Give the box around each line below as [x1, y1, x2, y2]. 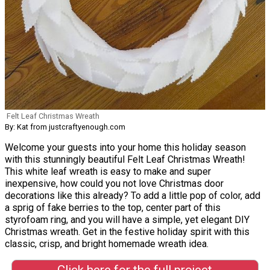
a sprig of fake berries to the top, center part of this [5, 201, 221, 213]
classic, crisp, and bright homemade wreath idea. [5, 237, 209, 250]
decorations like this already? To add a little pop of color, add [5, 189, 260, 201]
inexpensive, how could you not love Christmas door [5, 177, 224, 189]
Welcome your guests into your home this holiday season [5, 141, 246, 153]
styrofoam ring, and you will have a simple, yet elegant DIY [5, 213, 250, 225]
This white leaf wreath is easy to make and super [5, 165, 211, 177]
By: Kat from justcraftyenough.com [5, 122, 125, 131]
